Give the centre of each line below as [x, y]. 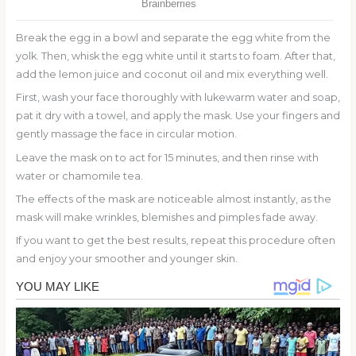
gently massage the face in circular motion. [126, 134]
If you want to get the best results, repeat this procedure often [175, 241]
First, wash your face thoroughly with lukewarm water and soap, [178, 98]
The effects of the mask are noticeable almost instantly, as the [173, 199]
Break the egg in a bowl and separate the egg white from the [173, 37]
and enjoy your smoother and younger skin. [126, 259]
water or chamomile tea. [79, 176]
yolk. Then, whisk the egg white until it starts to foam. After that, [175, 56]
